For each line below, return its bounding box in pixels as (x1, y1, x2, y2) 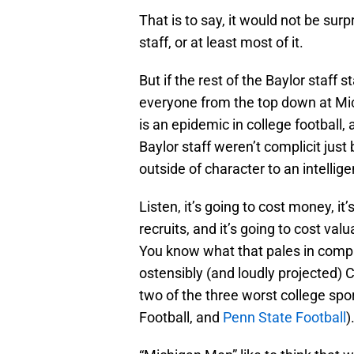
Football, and (139, 309, 223, 326)
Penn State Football (223, 309, 346, 326)
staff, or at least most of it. (139, 34, 303, 51)
